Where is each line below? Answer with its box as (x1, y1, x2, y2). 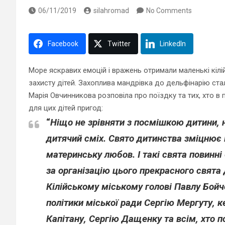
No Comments (146, 7, 192, 15)
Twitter (107, 40, 131, 48)
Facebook (48, 40, 78, 48)
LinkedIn (160, 40, 186, 48)
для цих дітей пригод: (29, 103, 103, 113)
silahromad (93, 7, 129, 15)
